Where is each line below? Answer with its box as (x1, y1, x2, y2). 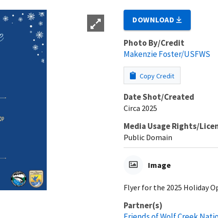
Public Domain (124, 132, 172, 142)
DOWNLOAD (132, 14, 177, 24)
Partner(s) (124, 200, 163, 211)
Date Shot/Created (124, 91, 194, 102)
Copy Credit (138, 71, 174, 80)
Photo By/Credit (124, 37, 184, 48)
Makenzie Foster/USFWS (124, 48, 210, 59)
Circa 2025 (124, 103, 157, 113)
